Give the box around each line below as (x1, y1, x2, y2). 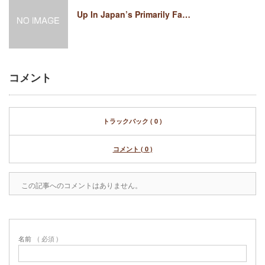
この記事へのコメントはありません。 (21, 180, 142, 190)
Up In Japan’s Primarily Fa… (77, 8, 190, 20)
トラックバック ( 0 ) (103, 117, 162, 125)
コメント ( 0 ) (112, 144, 153, 153)
